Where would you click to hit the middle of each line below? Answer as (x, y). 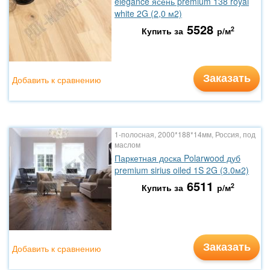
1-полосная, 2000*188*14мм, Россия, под (185, 134)
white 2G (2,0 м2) (148, 13)
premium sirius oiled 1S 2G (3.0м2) (182, 170)
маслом (127, 144)
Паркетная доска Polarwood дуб (177, 158)
